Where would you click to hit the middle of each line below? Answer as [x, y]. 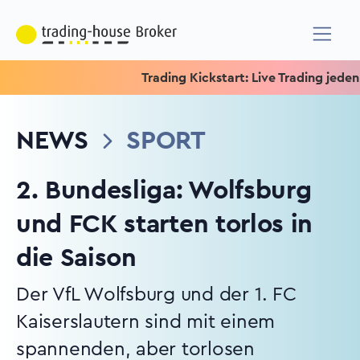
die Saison [76, 258]
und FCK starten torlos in [164, 224]
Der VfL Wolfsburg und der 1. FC [156, 295]
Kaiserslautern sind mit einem [146, 322]
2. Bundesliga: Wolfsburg [164, 190]
